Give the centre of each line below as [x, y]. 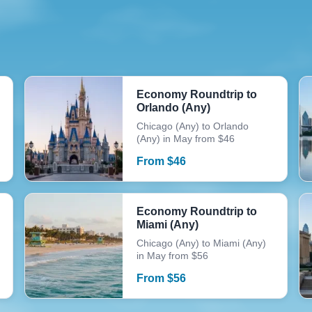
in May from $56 [172, 256]
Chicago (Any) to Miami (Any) [201, 243]
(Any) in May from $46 [185, 139]
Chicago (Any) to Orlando [192, 126]
